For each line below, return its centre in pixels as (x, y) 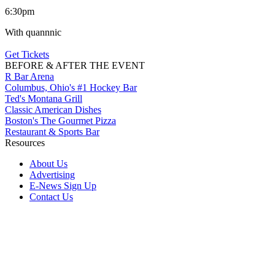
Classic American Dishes (53, 109)
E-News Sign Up (63, 185)
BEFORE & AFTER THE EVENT (75, 65)
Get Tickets (27, 54)
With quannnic (33, 32)
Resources (25, 142)
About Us (48, 163)
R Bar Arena (29, 76)
